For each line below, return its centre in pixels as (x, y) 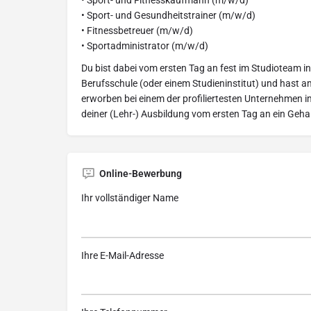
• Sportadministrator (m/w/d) (145, 46)
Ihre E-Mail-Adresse (123, 255)
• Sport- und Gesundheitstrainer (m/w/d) (168, 15)
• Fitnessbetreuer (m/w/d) (137, 31)
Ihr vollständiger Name (130, 198)
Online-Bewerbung (141, 174)
